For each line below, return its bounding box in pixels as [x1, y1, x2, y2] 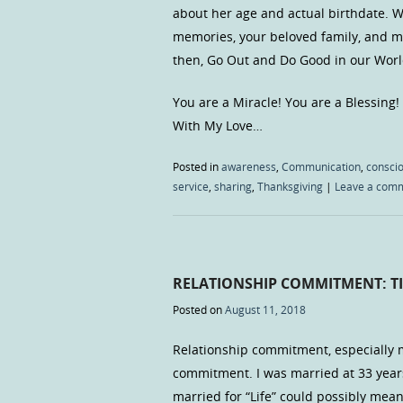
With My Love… [173, 117, 263, 135]
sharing [214, 179, 252, 194]
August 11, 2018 [225, 301, 306, 317]
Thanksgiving [257, 179, 323, 194]
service [173, 179, 209, 194]
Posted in [173, 159, 221, 175]
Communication [282, 159, 361, 175]
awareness [221, 159, 276, 175]
